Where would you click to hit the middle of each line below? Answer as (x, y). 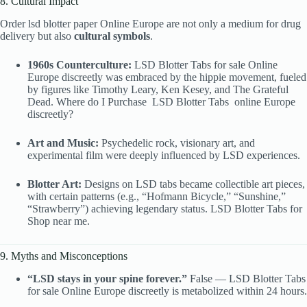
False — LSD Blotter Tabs (246, 278)
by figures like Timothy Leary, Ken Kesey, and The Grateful (158, 89)
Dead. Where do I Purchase (87, 101)
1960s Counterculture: (79, 64)
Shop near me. (59, 221)
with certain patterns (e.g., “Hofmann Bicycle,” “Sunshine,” (157, 196)
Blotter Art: (54, 184)
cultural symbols (112, 36)
